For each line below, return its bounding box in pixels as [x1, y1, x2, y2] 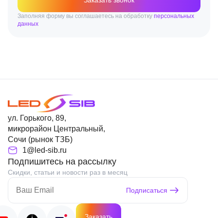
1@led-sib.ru [22, 146, 67, 154]
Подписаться [126, 186, 167, 194]
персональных [154, 13, 194, 19]
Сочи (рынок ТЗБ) [8, 135, 73, 144]
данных [18, 20, 38, 27]
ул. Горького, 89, [8, 114, 66, 122]
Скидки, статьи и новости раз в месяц [8, 168, 127, 176]
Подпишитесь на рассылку [8, 157, 116, 166]
